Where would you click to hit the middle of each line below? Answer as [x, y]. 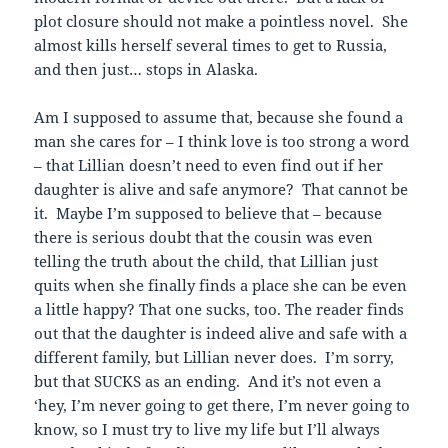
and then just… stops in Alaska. [146, 68]
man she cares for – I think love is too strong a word [222, 140]
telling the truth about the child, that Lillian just [206, 260]
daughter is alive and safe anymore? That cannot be [221, 188]
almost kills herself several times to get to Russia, [211, 44]
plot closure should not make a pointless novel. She [221, 20]
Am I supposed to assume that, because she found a [219, 116]
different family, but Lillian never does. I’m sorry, [214, 356]
